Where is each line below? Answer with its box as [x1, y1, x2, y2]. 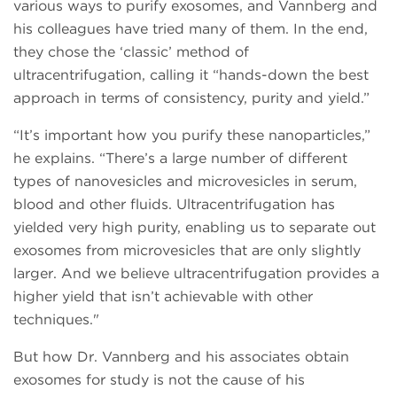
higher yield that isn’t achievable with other [13, 287, 313, 305]
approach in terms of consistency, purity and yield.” [13, 89, 370, 106]
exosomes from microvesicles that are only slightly [13, 241, 361, 259]
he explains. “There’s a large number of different [13, 149, 347, 167]
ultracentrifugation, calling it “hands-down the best [13, 66, 369, 83]
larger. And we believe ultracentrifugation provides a [13, 264, 379, 282]
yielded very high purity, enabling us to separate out [13, 218, 376, 236]
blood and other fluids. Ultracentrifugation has [13, 195, 335, 213]
